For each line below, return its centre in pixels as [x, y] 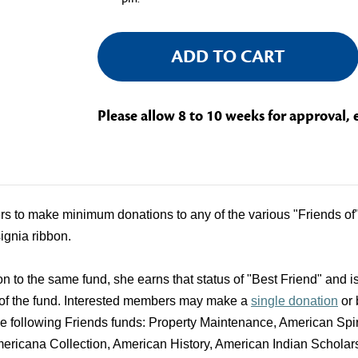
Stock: [117, 55]
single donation [294, 301]
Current [123, 31]
